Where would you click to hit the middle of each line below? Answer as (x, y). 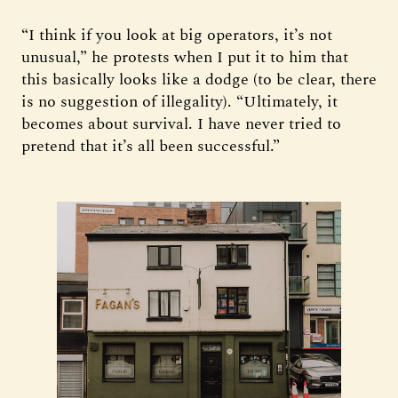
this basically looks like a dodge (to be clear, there (199, 80)
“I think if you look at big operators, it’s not (177, 35)
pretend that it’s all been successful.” (151, 146)
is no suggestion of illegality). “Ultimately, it (179, 102)
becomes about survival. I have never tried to (181, 124)
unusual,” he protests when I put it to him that (185, 57)
